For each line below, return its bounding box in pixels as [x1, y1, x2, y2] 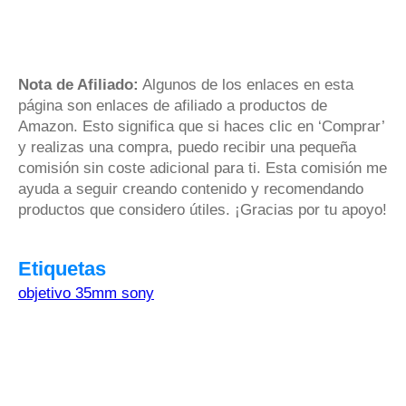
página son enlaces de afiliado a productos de [18, 96, 327, 114]
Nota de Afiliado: [18, 75, 139, 93]
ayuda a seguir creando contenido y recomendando [18, 179, 363, 198]
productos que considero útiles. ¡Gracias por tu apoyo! [18, 200, 387, 218]
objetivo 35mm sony [18, 284, 154, 302]
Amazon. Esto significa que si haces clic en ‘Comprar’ [18, 117, 384, 135]
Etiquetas [18, 256, 106, 280]
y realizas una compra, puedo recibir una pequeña [18, 138, 356, 156]
